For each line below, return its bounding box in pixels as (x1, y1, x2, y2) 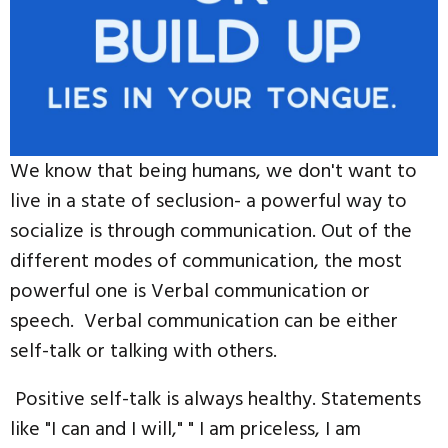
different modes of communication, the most (10, 245, 402, 278)
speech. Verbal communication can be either (10, 305, 398, 338)
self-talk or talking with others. (10, 335, 277, 368)
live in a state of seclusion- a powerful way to (10, 185, 407, 218)
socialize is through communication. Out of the (10, 215, 412, 248)
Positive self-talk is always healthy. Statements (10, 383, 421, 416)
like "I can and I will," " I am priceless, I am (10, 413, 361, 446)
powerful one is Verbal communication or (10, 275, 370, 308)
